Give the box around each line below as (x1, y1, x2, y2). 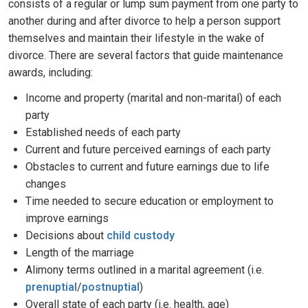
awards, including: (8, 66, 93, 79)
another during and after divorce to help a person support (8, 14, 280, 27)
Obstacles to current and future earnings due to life (25, 160, 269, 173)
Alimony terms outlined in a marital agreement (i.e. (25, 263, 264, 276)
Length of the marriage (25, 246, 134, 259)
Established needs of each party (25, 126, 181, 139)
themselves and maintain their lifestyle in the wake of (8, 32, 265, 45)
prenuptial (25, 280, 77, 294)
